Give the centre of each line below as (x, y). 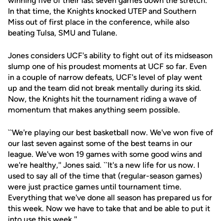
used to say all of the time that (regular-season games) (105, 176)
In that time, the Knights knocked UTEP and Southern (102, 11)
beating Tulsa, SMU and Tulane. (63, 33)
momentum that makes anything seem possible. (94, 110)
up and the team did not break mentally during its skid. (105, 88)
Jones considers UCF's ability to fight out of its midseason (110, 55)
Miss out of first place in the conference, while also (99, 22)
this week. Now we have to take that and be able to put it (109, 208)
